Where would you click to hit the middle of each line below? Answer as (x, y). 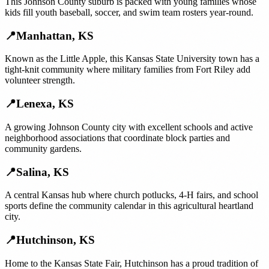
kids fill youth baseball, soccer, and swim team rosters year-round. (129, 12)
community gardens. (43, 148)
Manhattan (44, 35)
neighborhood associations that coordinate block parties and (117, 138)
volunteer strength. (40, 80)
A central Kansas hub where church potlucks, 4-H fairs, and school (131, 195)
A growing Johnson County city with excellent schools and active (129, 127)
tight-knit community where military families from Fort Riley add (128, 70)
